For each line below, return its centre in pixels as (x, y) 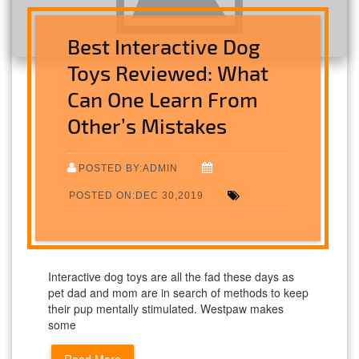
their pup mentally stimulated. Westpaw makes (166, 309)
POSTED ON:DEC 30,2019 (137, 196)
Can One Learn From (163, 99)
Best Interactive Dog (164, 46)
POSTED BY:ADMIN (129, 168)
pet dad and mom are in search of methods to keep (178, 293)
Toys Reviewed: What (168, 73)
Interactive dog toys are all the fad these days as (171, 277)
